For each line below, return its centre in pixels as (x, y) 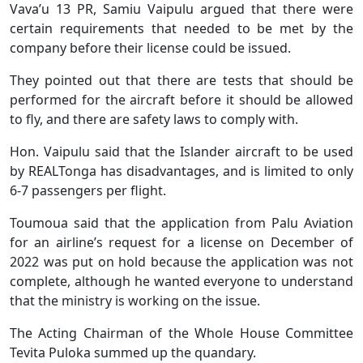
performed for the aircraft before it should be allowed (181, 100)
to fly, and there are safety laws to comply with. (154, 120)
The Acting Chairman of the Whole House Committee (181, 333)
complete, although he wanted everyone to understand (181, 282)
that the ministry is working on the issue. (135, 301)
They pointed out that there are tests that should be (181, 81)
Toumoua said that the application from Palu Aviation (181, 223)
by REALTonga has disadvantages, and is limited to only (181, 171)
